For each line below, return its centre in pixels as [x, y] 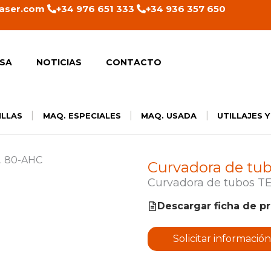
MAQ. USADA [169, 116]
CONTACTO [134, 62]
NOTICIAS [59, 62]
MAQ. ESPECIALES [82, 116]
